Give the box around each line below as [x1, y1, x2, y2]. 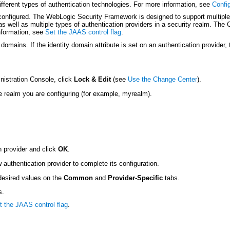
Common [64, 174, 93, 182]
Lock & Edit [74, 75, 111, 84]
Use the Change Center [128, 75, 198, 84]
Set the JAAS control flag [45, 28, 121, 36]
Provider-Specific [108, 174, 163, 182]
